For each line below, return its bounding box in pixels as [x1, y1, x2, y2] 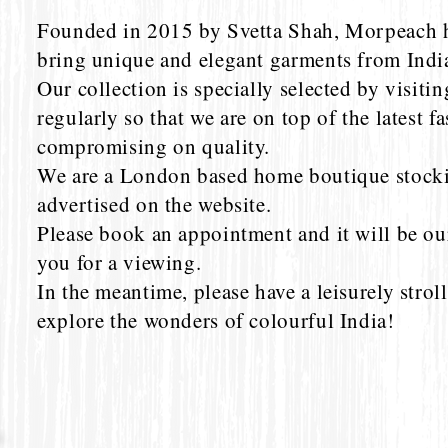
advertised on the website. [37, 190, 272, 219]
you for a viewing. [37, 248, 202, 277]
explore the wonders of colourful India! [37, 306, 395, 335]
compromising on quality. [37, 132, 271, 161]
